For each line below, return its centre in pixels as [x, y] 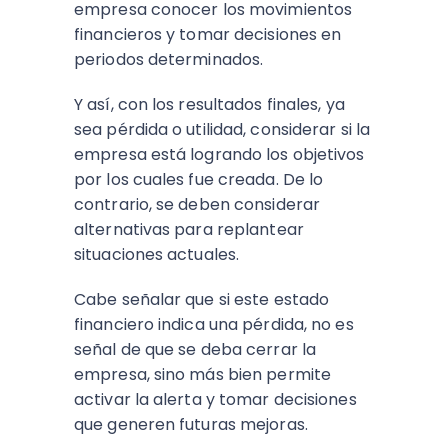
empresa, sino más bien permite [203, 374]
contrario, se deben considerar [197, 204]
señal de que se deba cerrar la [195, 349]
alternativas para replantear [189, 229]
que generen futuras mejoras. [191, 424]
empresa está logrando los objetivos [219, 154]
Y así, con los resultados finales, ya [209, 104]
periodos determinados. [169, 59]
